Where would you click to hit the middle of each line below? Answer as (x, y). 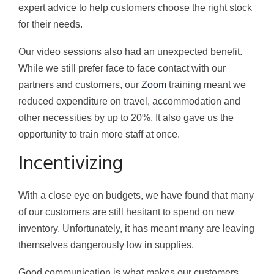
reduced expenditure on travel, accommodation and (129, 102)
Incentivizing (71, 165)
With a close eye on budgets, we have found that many (136, 196)
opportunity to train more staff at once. (99, 135)
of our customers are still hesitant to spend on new (126, 212)
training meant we (206, 85)
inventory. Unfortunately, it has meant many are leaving (136, 229)
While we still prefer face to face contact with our (122, 68)
